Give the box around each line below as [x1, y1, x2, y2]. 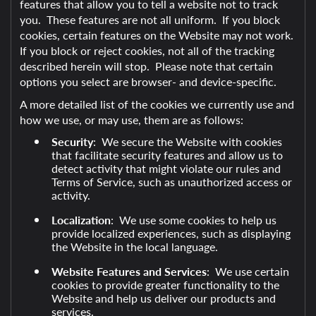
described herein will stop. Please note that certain [20, 58, 273, 74]
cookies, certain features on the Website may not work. [20, 27, 293, 43]
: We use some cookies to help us [110, 212, 276, 228]
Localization [51, 212, 111, 228]
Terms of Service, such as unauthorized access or [51, 174, 292, 190]
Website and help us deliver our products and [51, 290, 276, 306]
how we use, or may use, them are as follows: [20, 111, 243, 128]
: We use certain [206, 263, 289, 279]
